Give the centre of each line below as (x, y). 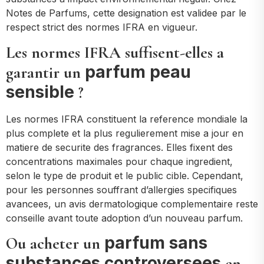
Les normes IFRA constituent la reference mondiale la (127, 119)
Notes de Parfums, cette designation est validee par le (126, 13)
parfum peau (138, 72)
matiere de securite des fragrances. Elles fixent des (119, 147)
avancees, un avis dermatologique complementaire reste (132, 204)
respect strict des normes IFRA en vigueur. (102, 27)
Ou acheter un (55, 243)
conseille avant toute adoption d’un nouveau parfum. (124, 218)
